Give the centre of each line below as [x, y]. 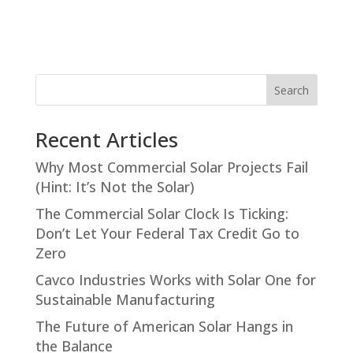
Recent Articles [106, 139]
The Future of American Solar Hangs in [164, 326]
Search [292, 90]
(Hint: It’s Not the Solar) [115, 186]
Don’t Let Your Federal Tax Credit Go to [167, 233]
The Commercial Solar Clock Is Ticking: [162, 213]
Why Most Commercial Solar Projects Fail [171, 167]
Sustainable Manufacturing [125, 299]
